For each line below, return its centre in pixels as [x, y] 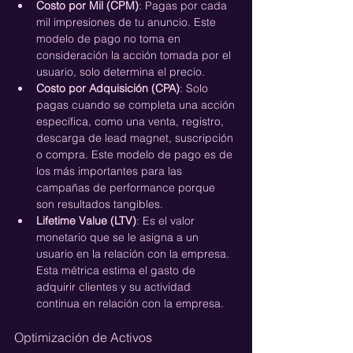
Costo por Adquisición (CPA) [108, 88]
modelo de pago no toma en [110, 38]
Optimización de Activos [83, 337]
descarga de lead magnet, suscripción [136, 137]
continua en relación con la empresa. [132, 303]
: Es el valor [167, 220]
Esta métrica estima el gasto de [117, 270]
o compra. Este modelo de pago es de [136, 154]
